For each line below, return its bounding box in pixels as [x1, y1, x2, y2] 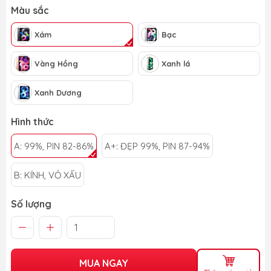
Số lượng [11, 198, 51, 211]
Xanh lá [162, 58, 190, 68]
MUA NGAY [79, 257, 129, 270]
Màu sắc [11, 4, 49, 17]
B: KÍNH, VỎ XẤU [14, 169, 81, 181]
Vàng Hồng [34, 58, 78, 68]
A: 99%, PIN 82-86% [14, 140, 94, 152]
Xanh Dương [34, 87, 82, 97]
